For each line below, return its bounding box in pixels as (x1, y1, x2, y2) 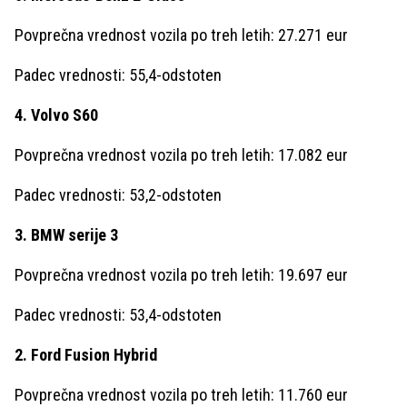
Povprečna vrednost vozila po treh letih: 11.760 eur (15, 384, 348, 404)
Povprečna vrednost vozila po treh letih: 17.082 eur (15, 144, 348, 164)
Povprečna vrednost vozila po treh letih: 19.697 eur (15, 264, 348, 284)
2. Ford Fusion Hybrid (15, 344, 157, 364)
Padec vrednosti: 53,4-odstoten (15, 304, 222, 324)
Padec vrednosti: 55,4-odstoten (15, 65, 222, 84)
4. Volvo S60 (15, 104, 98, 124)
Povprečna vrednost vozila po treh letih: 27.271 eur (15, 25, 348, 45)
